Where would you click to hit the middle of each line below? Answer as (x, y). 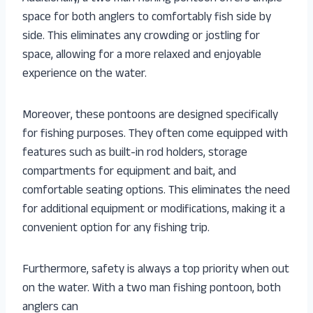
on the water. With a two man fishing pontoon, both (152, 289)
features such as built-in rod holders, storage (135, 153)
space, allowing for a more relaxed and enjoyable (142, 56)
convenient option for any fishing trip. (116, 229)
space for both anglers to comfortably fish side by (147, 18)
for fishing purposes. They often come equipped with (155, 134)
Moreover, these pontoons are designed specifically (150, 116)
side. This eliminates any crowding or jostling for (141, 37)
